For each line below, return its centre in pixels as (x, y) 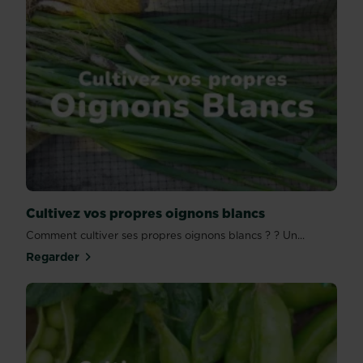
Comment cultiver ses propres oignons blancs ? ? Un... (165, 235)
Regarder (53, 256)
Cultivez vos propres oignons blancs (145, 214)
